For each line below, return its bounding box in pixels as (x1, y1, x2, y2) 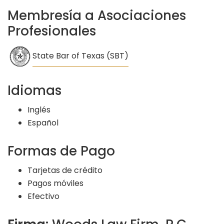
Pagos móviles (27, 177, 83, 189)
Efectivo (27, 190, 59, 202)
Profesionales (7, 21, 96, 40)
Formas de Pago (7, 141, 115, 160)
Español (27, 116, 58, 128)
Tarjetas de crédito (27, 164, 102, 176)
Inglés (27, 103, 50, 115)
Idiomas (7, 81, 61, 99)
